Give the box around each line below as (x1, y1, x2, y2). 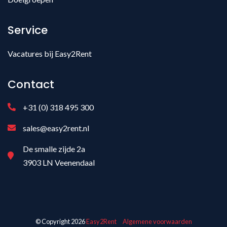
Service (8, 22, 48, 38)
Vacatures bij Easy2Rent (8, 48, 92, 58)
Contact (8, 76, 54, 92)
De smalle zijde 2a (23, 143, 85, 154)
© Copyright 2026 (35, 217, 86, 225)
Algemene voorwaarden (122, 217, 192, 225)
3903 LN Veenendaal (23, 157, 95, 167)
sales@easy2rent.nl (23, 123, 89, 133)
